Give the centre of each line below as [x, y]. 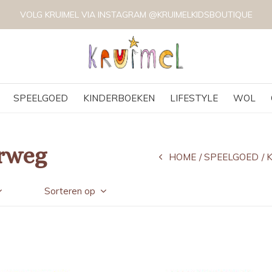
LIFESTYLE [194, 98]
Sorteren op [70, 191]
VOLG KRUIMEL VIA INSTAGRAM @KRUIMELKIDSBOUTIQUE [136, 15]
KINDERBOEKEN [119, 98]
